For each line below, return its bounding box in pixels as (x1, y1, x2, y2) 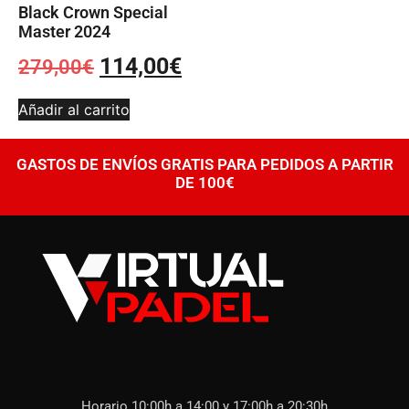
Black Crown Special (18, 2, 168, 22)
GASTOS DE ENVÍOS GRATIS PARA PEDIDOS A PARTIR (16, 155, 393, 174)
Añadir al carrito (18, 100, 130, 120)
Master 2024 (18, 21, 110, 41)
